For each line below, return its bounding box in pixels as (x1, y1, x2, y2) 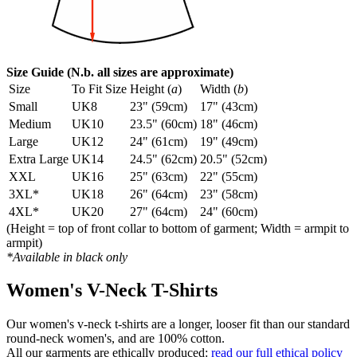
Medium (9, 116, 51, 131)
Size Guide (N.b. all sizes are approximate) (6, 65, 233, 79)
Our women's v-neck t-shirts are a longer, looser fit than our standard (6, 317, 350, 331)
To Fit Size (72, 81, 127, 96)
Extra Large (9, 151, 69, 166)
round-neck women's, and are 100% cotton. (6, 331, 225, 346)
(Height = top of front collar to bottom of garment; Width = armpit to (6, 221, 349, 235)
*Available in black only (6, 249, 127, 264)
